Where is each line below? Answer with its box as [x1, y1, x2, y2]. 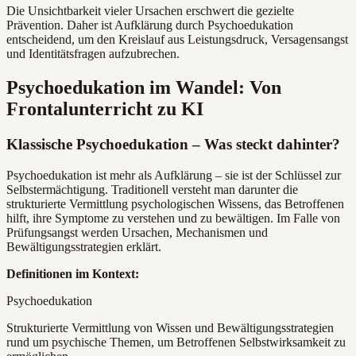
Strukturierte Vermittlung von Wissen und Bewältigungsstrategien [6, 320, 334, 335]
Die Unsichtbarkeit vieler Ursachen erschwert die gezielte [6, 4, 294, 18]
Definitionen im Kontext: [6, 266, 139, 281]
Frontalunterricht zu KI [6, 99, 203, 120]
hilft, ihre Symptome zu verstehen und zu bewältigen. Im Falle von [6, 211, 340, 225]
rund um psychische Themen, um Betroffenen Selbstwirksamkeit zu [6, 335, 346, 349]
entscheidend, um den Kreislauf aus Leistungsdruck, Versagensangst [6, 33, 348, 47]
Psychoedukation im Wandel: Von [6, 77, 281, 99]
